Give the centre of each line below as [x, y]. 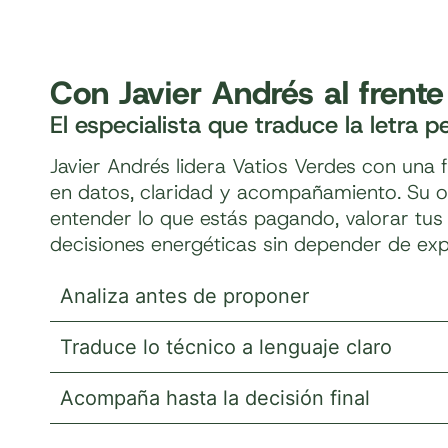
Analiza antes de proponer [184, 296]
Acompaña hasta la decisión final [215, 398]
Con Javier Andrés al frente [247, 93]
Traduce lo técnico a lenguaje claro [226, 347]
